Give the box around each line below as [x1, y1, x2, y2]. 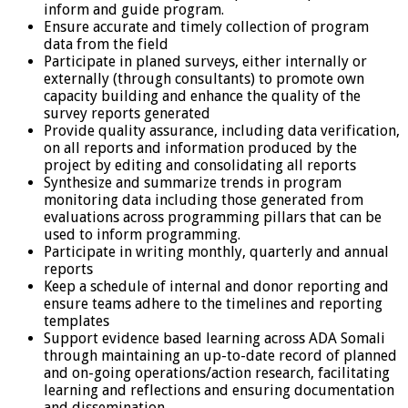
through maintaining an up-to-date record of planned [44, 346, 397, 364]
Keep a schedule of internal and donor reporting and [44, 277, 389, 295]
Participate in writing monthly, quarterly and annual [44, 242, 389, 260]
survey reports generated [44, 104, 210, 122]
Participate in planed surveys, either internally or [44, 52, 367, 70]
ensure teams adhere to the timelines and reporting [44, 294, 382, 312]
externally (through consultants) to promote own [44, 69, 364, 87]
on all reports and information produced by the [44, 138, 357, 157]
